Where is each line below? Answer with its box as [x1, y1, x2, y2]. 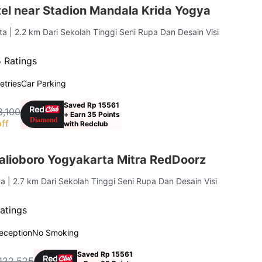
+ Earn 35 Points [64, 109, 120, 119]
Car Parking [21, 78, 67, 88]
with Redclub [64, 119, 109, 128]
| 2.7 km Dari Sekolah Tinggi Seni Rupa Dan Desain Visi [8, 175, 218, 186]
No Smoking [32, 227, 80, 237]
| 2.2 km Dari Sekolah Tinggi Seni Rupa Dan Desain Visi [9, 26, 219, 37]
